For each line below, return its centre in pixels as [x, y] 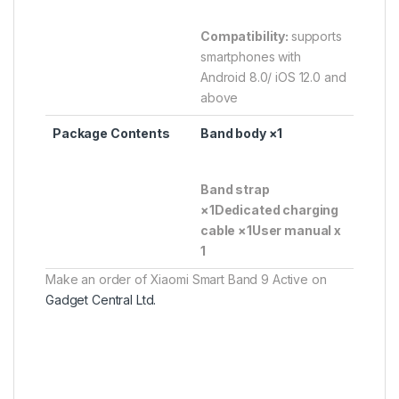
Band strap [235, 190]
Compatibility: [246, 37]
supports [316, 37]
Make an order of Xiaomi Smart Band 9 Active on [186, 280]
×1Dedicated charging [270, 210]
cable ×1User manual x [271, 231]
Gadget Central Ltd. [101, 300]
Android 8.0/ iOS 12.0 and [273, 77]
